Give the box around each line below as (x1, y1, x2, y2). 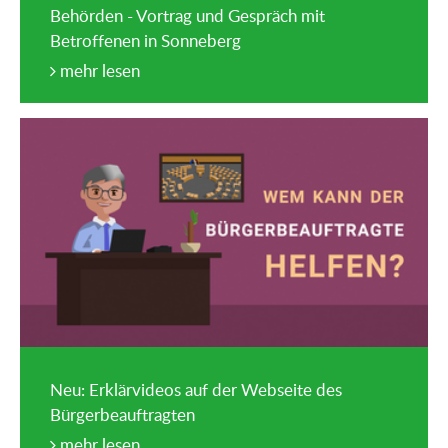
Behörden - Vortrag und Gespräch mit (50, 3, 325, 27)
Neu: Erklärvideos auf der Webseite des (50, 378, 342, 402)
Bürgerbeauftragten (50, 403, 195, 427)
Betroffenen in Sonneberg (50, 28, 241, 52)
